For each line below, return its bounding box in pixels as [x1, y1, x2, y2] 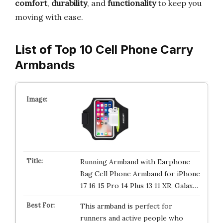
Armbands [15, 58, 75, 72]
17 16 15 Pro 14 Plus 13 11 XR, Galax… [80, 181, 198, 190]
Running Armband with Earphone [80, 157, 190, 166]
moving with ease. [15, 12, 83, 22]
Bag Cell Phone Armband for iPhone [80, 169, 200, 178]
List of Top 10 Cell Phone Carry [15, 42, 193, 57]
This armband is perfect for [80, 202, 172, 211]
